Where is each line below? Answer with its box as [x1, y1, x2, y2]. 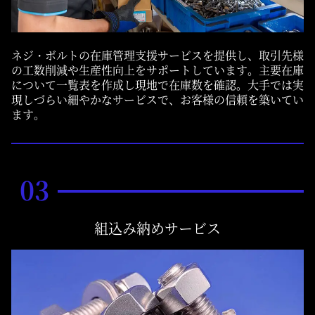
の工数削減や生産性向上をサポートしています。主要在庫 [11, 61, 304, 78]
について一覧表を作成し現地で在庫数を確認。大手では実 [11, 76, 304, 93]
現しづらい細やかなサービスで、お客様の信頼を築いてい [11, 91, 304, 108]
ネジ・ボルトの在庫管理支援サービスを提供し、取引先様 [11, 46, 304, 63]
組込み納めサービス [94, 217, 221, 238]
